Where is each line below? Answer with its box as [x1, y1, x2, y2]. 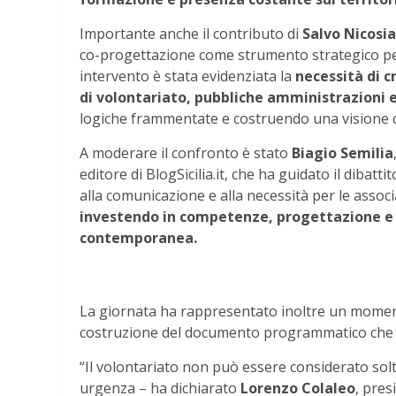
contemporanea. [80, 227, 197, 247]
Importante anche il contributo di [80, 23, 302, 43]
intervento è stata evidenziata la [80, 65, 295, 86]
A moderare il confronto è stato [80, 142, 292, 163]
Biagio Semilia [292, 142, 393, 163]
